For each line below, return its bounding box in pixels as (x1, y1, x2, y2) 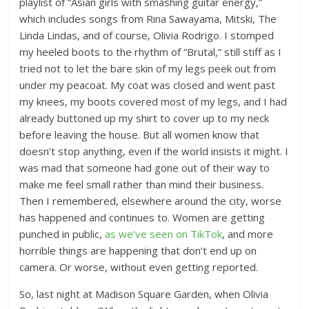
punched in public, (19, 227, 106, 241)
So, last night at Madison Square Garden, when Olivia (19, 287, 269, 301)
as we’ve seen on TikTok (105, 227, 223, 241)
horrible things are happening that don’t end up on (19, 243, 257, 257)
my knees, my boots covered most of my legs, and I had (19, 94, 288, 108)
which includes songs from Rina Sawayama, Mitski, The (19, 12, 277, 26)
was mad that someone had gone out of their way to (19, 161, 270, 175)
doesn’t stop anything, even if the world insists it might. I (19, 144, 289, 158)
